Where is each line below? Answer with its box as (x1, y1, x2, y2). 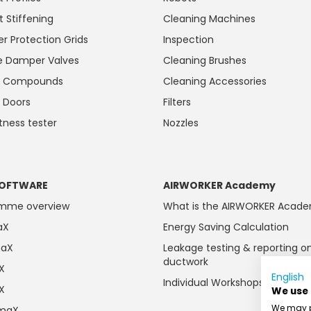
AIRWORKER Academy (163, 178, 276, 192)
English (271, 271, 304, 284)
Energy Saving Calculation (163, 220, 289, 234)
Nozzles (163, 116, 199, 130)
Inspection (163, 33, 215, 47)
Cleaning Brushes (163, 53, 247, 67)
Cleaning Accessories (163, 74, 267, 88)
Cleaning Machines (163, 12, 256, 26)
